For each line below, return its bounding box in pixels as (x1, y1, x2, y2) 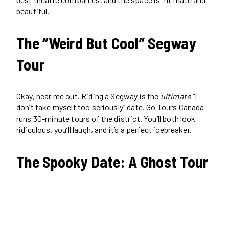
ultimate (160, 90, 192, 101)
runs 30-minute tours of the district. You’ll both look (16, 113, 196, 123)
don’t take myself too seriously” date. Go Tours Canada (16, 102, 204, 112)
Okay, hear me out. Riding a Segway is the (16, 90, 161, 101)
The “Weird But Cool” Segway (16, 33, 197, 52)
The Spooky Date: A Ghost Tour (16, 152, 209, 171)
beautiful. (16, 6, 50, 16)
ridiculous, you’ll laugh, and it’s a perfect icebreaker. (16, 124, 192, 134)
